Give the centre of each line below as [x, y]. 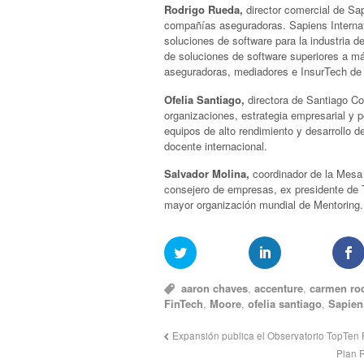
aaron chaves [215, 288]
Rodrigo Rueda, [204, 10]
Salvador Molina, [207, 174]
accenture [279, 288]
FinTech [184, 304]
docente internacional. [216, 145]
